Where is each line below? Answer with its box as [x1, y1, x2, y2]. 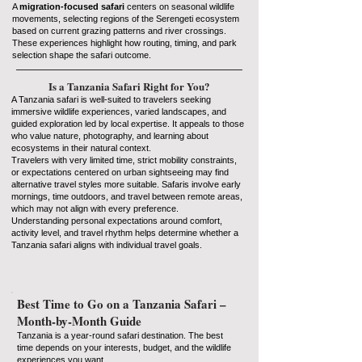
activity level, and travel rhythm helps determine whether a [11, 228, 238, 238]
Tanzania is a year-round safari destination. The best [17, 330, 223, 340]
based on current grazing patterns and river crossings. [12, 26, 226, 36]
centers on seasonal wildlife [124, 2, 234, 11]
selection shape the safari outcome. [12, 50, 151, 60]
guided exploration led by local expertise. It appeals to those [11, 119, 244, 128]
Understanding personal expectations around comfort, [11, 216, 222, 225]
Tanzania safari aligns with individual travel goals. [11, 240, 202, 250]
